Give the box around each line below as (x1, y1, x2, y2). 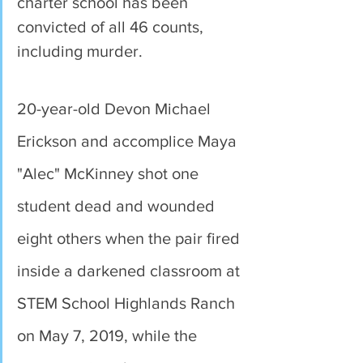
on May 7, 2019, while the (17, 327, 201, 344)
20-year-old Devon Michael (17, 100, 215, 117)
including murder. (17, 42, 143, 60)
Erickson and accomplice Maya (17, 132, 241, 150)
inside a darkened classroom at (17, 262, 244, 280)
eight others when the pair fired (17, 229, 244, 247)
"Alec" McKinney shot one (17, 164, 203, 182)
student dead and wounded (17, 197, 219, 215)
